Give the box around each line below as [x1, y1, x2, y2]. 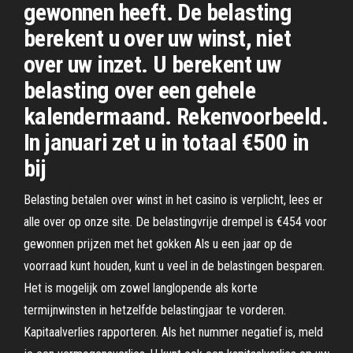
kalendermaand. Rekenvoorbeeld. [24, 102, 328, 130]
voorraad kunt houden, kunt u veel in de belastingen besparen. [24, 258, 325, 273]
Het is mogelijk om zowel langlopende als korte [24, 281, 258, 295]
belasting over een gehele [24, 76, 255, 104]
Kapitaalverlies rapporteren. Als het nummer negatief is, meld [24, 325, 323, 340]
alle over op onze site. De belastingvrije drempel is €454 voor [24, 214, 327, 229]
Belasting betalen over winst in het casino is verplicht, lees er [24, 192, 323, 207]
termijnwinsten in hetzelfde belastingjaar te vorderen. [24, 303, 286, 318]
